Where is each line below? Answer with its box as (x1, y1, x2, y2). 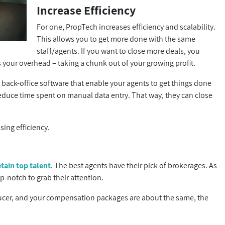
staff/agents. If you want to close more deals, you (37, 46, 200, 56)
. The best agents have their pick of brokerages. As (51, 160, 217, 171)
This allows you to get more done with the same (37, 34, 196, 44)
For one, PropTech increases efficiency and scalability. (37, 22, 216, 32)
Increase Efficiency (37, 2, 139, 18)
